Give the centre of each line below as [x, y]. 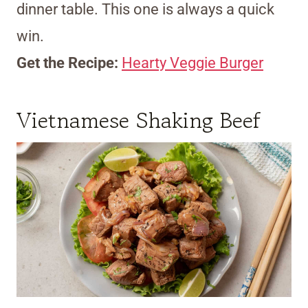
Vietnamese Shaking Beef [139, 121]
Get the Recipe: [69, 63]
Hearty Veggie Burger [192, 63]
